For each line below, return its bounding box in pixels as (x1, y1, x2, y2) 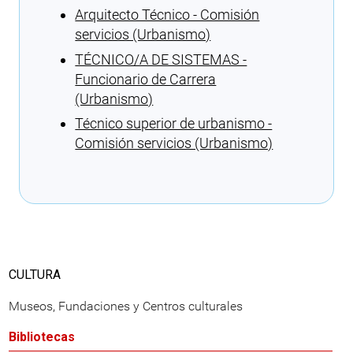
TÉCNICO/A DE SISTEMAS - (75, 50, 247, 68)
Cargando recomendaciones (57, 167, 232, 184)
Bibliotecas (9, 329, 75, 344)
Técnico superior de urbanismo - (75, 114, 273, 132)
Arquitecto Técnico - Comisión (75, 6, 260, 24)
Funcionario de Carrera (75, 70, 217, 87)
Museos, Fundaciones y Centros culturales (9, 299, 243, 314)
